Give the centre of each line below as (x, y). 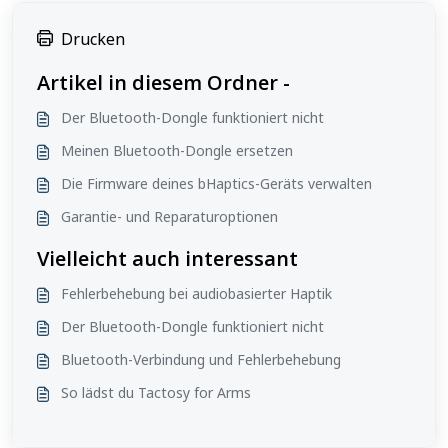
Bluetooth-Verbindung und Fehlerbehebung (201, 359)
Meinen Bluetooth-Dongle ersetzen (177, 150)
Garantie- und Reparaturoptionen (169, 216)
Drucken (93, 39)
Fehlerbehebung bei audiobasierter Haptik (196, 293)
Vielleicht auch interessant (167, 258)
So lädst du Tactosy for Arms (156, 392)
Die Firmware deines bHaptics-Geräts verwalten (216, 183)
